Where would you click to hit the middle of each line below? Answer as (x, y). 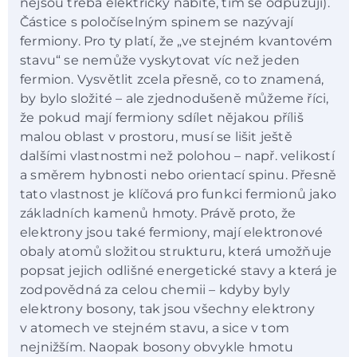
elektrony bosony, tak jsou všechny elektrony (167, 309)
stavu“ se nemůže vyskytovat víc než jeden (160, 61)
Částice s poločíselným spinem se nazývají (157, 22)
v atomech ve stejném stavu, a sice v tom (155, 328)
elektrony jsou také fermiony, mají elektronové (172, 233)
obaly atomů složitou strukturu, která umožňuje (176, 252)
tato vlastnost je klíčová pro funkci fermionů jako (178, 194)
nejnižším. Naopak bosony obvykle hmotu (157, 347)
